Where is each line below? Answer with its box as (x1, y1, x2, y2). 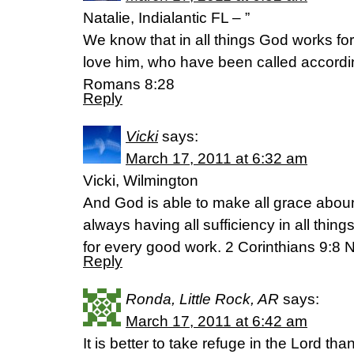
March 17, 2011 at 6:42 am (126, 313, 307, 330)
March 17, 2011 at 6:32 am (126, 150, 307, 168)
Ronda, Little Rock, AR (126, 291, 279, 308)
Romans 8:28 (83, 76, 175, 93)
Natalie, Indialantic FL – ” (83, 9, 250, 27)
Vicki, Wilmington (83, 172, 198, 190)
